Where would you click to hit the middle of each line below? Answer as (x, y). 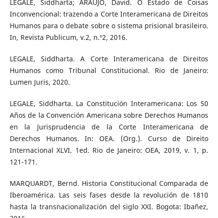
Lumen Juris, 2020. (40, 82)
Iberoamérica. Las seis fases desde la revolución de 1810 (109, 195)
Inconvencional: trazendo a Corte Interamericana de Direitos (109, 14)
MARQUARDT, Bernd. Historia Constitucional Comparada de (109, 183)
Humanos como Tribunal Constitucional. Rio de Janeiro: (109, 70)
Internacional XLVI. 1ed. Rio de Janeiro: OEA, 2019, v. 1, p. (109, 150)
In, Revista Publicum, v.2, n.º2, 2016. (68, 37)
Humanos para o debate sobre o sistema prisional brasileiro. (109, 25)
